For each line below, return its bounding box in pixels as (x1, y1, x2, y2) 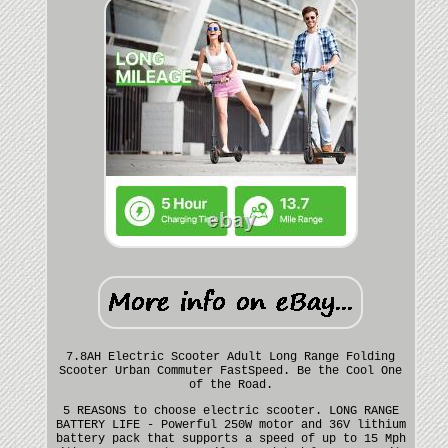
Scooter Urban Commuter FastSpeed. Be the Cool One (59, 363, 403, 378)
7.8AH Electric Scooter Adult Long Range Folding (66, 349, 396, 364)
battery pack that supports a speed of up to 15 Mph (55, 431, 406, 446)
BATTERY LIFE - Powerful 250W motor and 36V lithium (55, 417, 406, 432)
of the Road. (188, 377, 273, 392)
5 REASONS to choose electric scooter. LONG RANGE (62, 403, 399, 418)
